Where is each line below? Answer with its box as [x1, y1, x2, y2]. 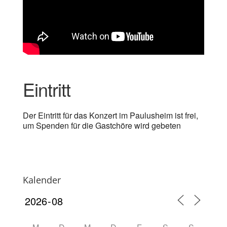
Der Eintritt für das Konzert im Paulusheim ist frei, [22, 109, 198, 121]
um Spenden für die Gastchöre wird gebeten [22, 120, 181, 131]
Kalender [22, 174, 61, 186]
